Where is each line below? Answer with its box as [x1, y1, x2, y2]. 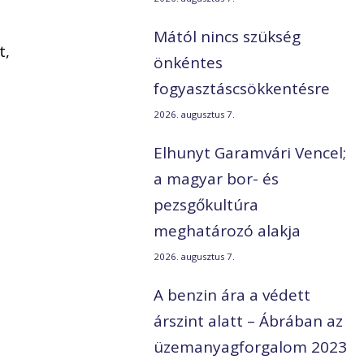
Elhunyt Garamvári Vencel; [154, 142, 347, 164]
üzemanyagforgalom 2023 [154, 336, 348, 358]
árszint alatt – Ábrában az [154, 310, 344, 332]
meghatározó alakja [154, 220, 301, 242]
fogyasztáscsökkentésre [154, 78, 331, 100]
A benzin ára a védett [154, 284, 311, 306]
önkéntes [154, 52, 223, 74]
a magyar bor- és [154, 168, 279, 190]
